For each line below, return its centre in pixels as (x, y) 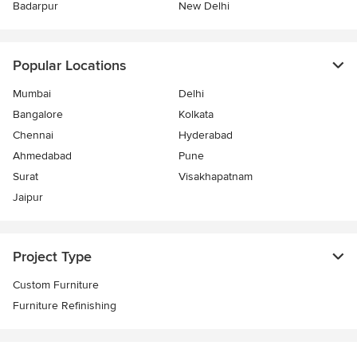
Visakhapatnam (216, 177)
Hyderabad (206, 135)
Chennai (33, 135)
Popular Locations (69, 66)
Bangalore (38, 115)
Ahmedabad (42, 156)
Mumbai (32, 94)
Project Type (52, 257)
